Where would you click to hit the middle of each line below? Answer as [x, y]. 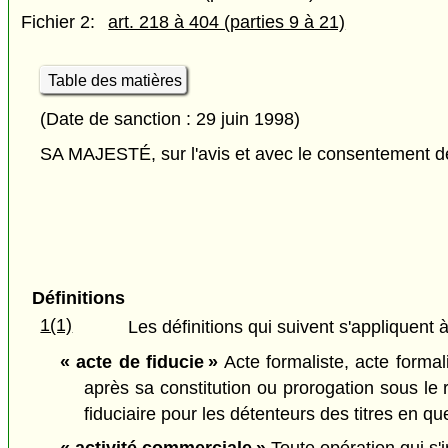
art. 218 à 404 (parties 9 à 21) [227, 22]
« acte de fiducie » [139, 361]
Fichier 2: [58, 22]
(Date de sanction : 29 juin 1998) [170, 118]
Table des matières [114, 80]
